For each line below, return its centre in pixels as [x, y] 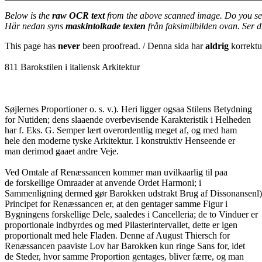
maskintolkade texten [106, 26]
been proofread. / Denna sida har [143, 46]
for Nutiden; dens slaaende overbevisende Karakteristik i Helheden [128, 120]
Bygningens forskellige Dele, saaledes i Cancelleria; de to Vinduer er [131, 214]
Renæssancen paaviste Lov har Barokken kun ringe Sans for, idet [125, 246]
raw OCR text [78, 15]
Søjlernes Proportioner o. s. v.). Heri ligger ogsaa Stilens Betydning [128, 109]
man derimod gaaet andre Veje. [62, 151]
